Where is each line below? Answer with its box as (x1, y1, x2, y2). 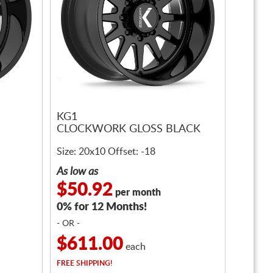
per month (113, 188, 161, 197)
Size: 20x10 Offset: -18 (57, 147, 155, 157)
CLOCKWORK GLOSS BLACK (57, 124, 200, 135)
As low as (57, 166, 98, 177)
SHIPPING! (74, 260, 112, 267)
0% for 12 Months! (57, 202, 147, 213)
